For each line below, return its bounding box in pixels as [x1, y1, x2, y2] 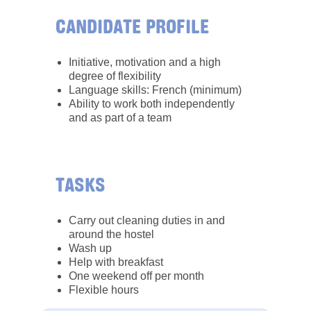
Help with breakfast [69, 255, 163, 268]
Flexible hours [69, 283, 139, 296]
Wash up [69, 242, 112, 254]
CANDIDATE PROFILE [56, 14, 209, 38]
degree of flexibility [69, 69, 161, 82]
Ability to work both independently [69, 97, 235, 110]
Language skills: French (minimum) [69, 83, 242, 96]
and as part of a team [69, 111, 171, 124]
